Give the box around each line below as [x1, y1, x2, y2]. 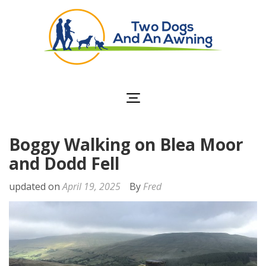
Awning [172, 81, 227, 100]
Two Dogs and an [139, 66, 260, 86]
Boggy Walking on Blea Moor [9, 133, 243, 156]
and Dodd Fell [9, 152, 119, 175]
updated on [9, 180, 62, 193]
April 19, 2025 [62, 180, 121, 193]
